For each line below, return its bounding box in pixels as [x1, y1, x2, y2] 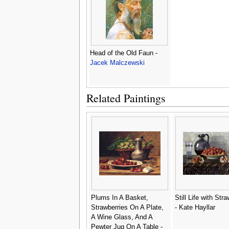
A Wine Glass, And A [90, 213, 153, 221]
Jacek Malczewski [89, 59, 145, 66]
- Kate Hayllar [174, 203, 215, 211]
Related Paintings [86, 90, 166, 105]
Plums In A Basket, [90, 194, 148, 201]
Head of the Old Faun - [89, 49, 157, 57]
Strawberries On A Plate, [90, 203, 164, 211]
